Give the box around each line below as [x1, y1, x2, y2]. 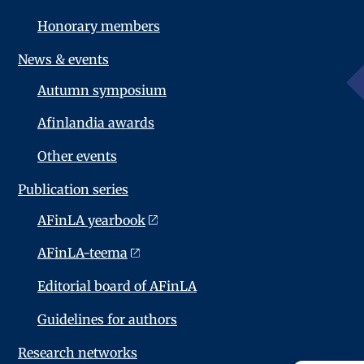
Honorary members [37, 18, 160, 35]
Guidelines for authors [37, 310, 177, 327]
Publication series [17, 181, 128, 197]
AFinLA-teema [37, 245, 128, 262]
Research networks [17, 344, 137, 361]
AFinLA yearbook [37, 211, 145, 228]
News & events [17, 51, 109, 68]
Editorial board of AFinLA [37, 278, 197, 295]
